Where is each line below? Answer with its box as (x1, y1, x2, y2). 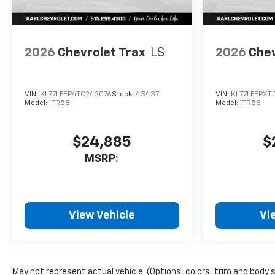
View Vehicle (69, 210, 135, 222)
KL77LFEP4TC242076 (40, 91, 112, 99)
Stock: (112, 91, 136, 99)
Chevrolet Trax (58, 46, 145, 59)
